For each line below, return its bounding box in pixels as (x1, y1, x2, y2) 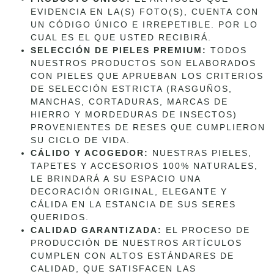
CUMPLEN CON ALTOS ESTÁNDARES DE (31, 250, 234, 261)
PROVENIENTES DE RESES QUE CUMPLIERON (31, 122, 265, 132)
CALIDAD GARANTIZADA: (31, 224, 162, 235)
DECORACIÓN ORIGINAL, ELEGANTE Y (31, 186, 228, 196)
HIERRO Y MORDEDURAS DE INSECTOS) (31, 109, 237, 119)
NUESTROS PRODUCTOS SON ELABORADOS (31, 57, 256, 68)
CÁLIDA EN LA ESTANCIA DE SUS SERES (31, 199, 236, 209)
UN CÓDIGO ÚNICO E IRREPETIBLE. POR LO (31, 19, 258, 29)
